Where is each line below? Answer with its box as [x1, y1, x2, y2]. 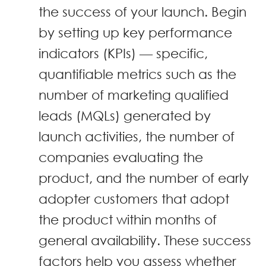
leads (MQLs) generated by [39, 107, 211, 123]
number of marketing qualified [39, 87, 229, 102]
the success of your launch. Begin [39, 4, 246, 19]
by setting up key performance [39, 24, 232, 40]
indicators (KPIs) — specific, [39, 45, 208, 61]
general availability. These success [39, 232, 251, 248]
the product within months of [39, 211, 217, 227]
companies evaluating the [39, 149, 203, 164]
